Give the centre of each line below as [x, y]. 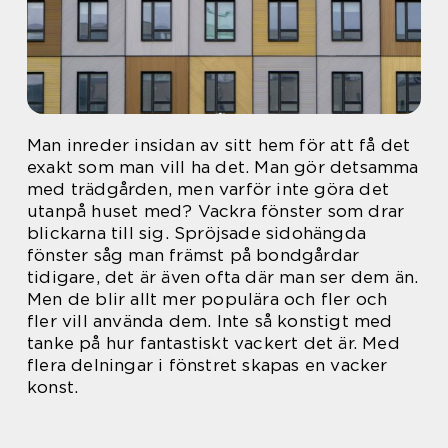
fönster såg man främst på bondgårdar [193, 255]
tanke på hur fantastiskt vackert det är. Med [213, 343]
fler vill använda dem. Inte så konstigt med [210, 321]
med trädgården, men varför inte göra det [208, 189]
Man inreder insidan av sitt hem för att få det [219, 145]
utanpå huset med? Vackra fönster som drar [216, 211]
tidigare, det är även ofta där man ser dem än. [223, 277]
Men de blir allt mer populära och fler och [207, 299]
